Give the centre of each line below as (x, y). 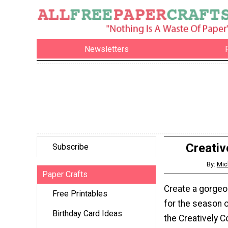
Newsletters (107, 49)
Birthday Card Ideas (87, 214)
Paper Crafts (65, 175)
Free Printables (80, 194)
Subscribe (70, 147)
